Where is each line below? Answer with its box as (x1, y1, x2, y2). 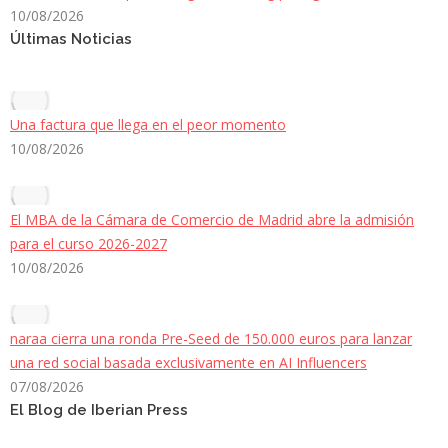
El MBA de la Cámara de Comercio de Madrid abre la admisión (10, 210, 414, 230)
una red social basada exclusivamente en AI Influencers (10, 353, 367, 373)
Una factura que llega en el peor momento (10, 115, 286, 135)
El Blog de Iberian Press (10, 401, 188, 420)
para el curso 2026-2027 (10, 234, 167, 254)
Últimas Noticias (10, 30, 132, 49)
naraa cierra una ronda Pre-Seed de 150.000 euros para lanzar (10, 329, 412, 349)
